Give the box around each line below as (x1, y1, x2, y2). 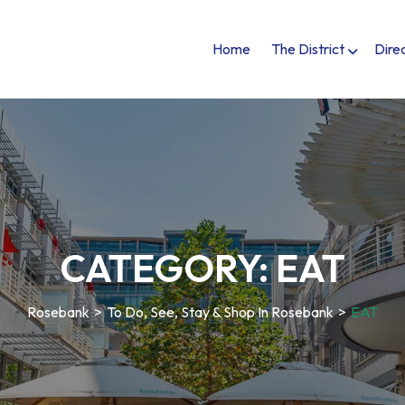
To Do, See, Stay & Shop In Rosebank (107, 302, 334, 321)
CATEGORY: (60, 243, 276, 292)
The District (271, 39, 344, 58)
